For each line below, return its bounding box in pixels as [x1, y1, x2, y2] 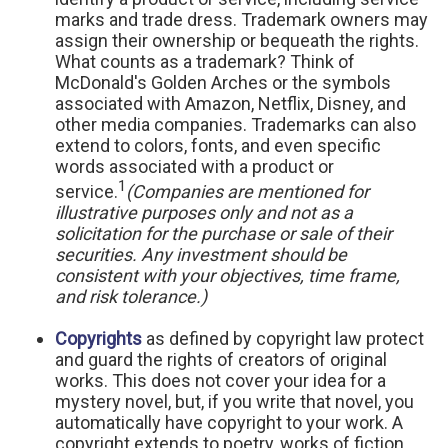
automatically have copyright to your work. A [55, 412, 403, 433]
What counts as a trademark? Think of [55, 51, 355, 72]
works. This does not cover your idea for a [55, 370, 386, 391]
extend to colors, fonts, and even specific [55, 135, 381, 156]
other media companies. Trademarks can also [55, 114, 416, 135]
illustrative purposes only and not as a [55, 202, 353, 223]
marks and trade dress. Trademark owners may [55, 9, 428, 30]
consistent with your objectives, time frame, [55, 265, 400, 286]
